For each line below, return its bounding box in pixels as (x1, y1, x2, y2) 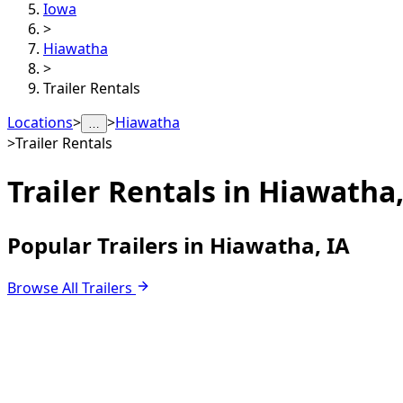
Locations (7, 112, 73, 132)
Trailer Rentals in (7, 172, 258, 211)
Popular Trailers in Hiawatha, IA (7, 229, 350, 260)
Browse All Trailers (7, 277, 132, 298)
